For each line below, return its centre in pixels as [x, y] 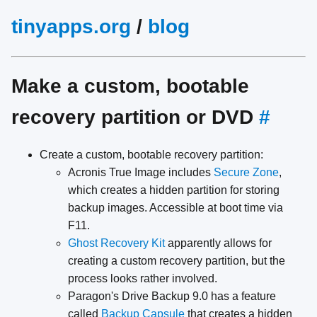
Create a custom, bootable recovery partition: [151, 155]
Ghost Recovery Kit [116, 243]
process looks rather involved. [143, 279]
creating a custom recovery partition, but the [177, 261]
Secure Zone [246, 173]
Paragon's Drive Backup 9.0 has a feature [172, 296]
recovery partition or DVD [135, 117]
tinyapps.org [71, 27]
